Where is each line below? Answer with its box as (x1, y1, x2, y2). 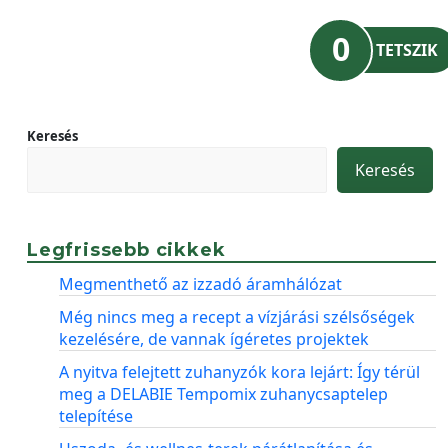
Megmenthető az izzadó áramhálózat (59, 273, 342, 295)
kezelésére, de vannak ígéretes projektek (59, 328, 369, 350)
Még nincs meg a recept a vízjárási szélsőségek (59, 306, 415, 328)
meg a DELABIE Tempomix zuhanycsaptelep (59, 383, 388, 405)
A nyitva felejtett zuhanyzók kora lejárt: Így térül (59, 361, 420, 383)
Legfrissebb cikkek (27, 239, 226, 261)
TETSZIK (376, 39, 438, 61)
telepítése (59, 405, 133, 427)
